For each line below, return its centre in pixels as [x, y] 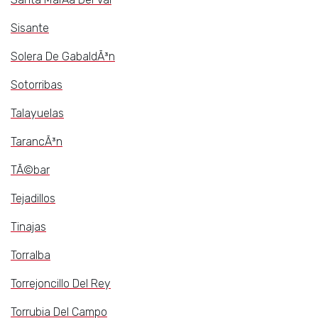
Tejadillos [33, 199]
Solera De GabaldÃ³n [63, 57]
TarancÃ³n [37, 142]
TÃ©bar [30, 170]
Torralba [31, 256]
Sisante [30, 28]
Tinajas [28, 227]
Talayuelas [37, 114]
